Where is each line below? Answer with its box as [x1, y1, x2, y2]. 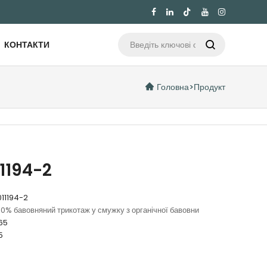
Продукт [194, 81, 226, 94]
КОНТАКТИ [4, 39, 50, 51]
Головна [157, 81, 190, 94]
